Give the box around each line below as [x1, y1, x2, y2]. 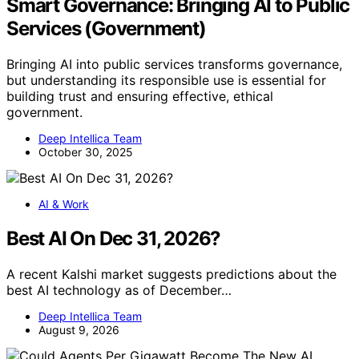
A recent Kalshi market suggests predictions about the [6, 266, 337, 283]
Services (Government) [6, 17, 206, 41]
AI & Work [38, 197, 89, 212]
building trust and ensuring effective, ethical [6, 88, 273, 105]
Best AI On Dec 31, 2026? [6, 227, 221, 251]
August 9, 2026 [38, 323, 119, 337]
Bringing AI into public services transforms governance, [6, 56, 342, 73]
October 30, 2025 [38, 145, 133, 159]
